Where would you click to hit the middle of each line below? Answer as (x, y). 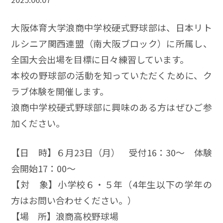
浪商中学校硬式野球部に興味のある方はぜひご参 (111, 107)
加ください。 (38, 123)
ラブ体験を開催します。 (60, 91)
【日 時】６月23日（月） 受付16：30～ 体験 (111, 152)
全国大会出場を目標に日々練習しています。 (100, 59)
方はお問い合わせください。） (74, 200)
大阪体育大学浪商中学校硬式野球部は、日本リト (111, 27)
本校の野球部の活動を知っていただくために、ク (111, 75)
